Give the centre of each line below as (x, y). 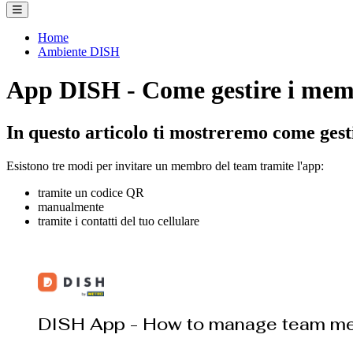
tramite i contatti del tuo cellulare (119, 221)
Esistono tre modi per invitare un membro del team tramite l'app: (165, 165)
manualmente (71, 206)
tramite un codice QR (91, 192)
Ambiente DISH (79, 51)
